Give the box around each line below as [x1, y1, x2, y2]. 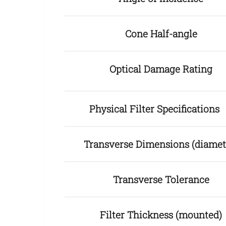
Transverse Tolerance [112, 173, 209, 186]
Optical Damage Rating [109, 63, 212, 76]
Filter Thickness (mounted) [100, 208, 222, 221]
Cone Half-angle [125, 27, 197, 40]
